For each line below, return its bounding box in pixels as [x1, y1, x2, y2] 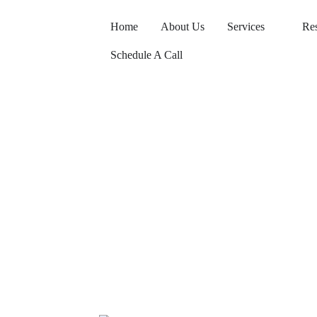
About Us [161, 21, 204, 33]
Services [227, 21, 265, 33]
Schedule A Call [110, 49, 183, 61]
